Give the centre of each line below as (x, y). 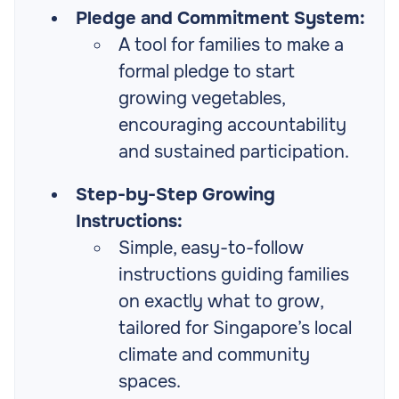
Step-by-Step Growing (175, 195)
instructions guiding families (234, 275)
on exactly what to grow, (221, 302)
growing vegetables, (202, 99)
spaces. (150, 382)
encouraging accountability (232, 126)
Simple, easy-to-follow (211, 248)
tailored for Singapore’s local (235, 329)
